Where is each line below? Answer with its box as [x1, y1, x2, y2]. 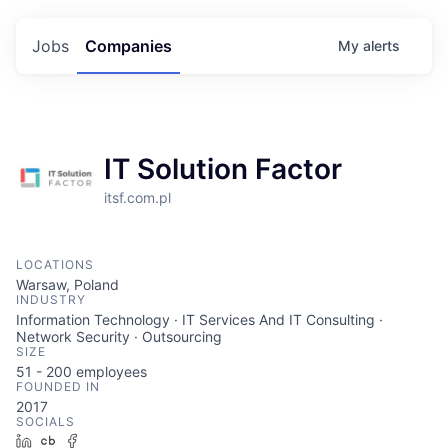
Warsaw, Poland [16, 276, 119, 293]
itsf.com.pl [104, 189, 171, 206]
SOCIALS [16, 414, 75, 429]
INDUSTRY [16, 292, 86, 307]
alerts [363, 37, 400, 54]
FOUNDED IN [16, 379, 100, 394]
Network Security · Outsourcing [16, 328, 222, 345]
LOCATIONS [16, 257, 94, 272]
